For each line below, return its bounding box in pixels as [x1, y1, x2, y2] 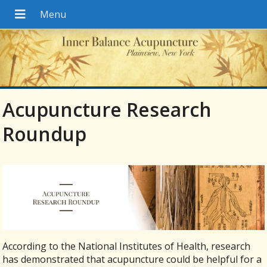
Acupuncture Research [2, 97, 212, 123]
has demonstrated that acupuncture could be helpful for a [2, 252, 262, 266]
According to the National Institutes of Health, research [2, 239, 251, 253]
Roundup [2, 121, 87, 147]
